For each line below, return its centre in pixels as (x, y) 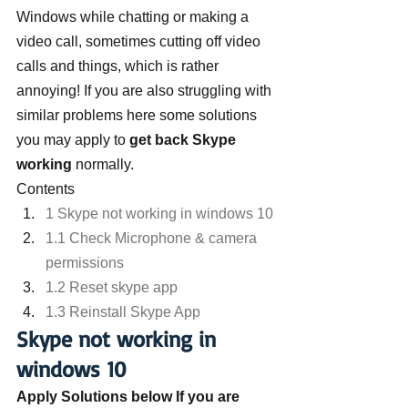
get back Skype (184, 140)
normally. (103, 164)
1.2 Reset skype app (112, 287)
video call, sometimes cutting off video (140, 41)
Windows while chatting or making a (134, 17)
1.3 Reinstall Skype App (123, 312)
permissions (85, 263)
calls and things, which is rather (119, 66)
